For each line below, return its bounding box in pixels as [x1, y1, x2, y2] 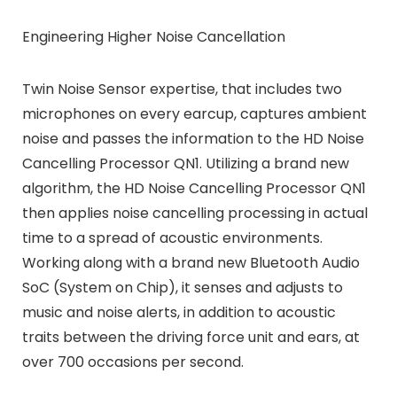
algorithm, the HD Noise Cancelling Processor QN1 [21, 178, 366, 199]
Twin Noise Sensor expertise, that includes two [21, 79, 342, 100]
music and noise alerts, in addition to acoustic [21, 302, 336, 323]
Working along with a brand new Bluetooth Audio [21, 253, 360, 274]
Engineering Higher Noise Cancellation [21, 27, 285, 48]
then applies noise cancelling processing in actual [21, 203, 368, 224]
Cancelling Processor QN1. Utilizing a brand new [21, 153, 349, 175]
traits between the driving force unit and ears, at [21, 327, 360, 348]
